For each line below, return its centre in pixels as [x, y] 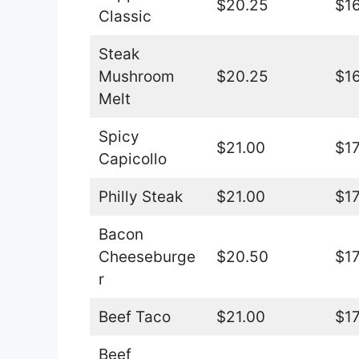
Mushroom [136, 76]
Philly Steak [140, 196]
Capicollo [132, 159]
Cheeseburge [147, 256]
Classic [125, 16]
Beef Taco [134, 317]
